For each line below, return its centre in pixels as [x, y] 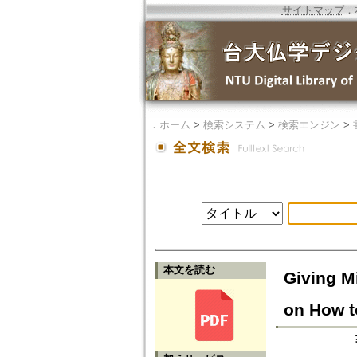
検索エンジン [309, 125]
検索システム [234, 125]
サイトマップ [313, 10]
